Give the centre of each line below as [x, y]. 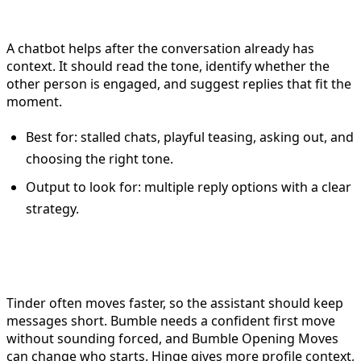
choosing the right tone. [100, 158]
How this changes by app [145, 266]
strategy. [52, 208]
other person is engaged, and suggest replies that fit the [179, 83]
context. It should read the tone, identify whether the [168, 66]
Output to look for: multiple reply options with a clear [189, 187]
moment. [34, 101]
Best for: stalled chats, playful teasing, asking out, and [190, 137]
